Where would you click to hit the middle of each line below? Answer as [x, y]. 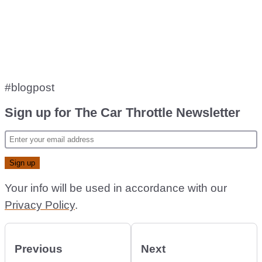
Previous [39, 249]
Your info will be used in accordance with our [116, 188]
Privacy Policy [40, 205]
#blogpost [30, 87]
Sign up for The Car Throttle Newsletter [123, 112]
